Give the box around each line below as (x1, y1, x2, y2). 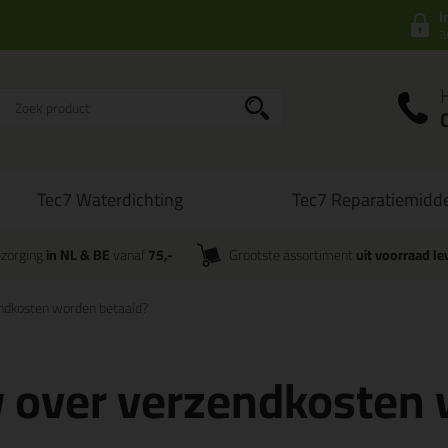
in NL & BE (45, 242, 110, 268)
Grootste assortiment (229, 242, 357, 268)
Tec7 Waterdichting (37, 183, 183, 216)
